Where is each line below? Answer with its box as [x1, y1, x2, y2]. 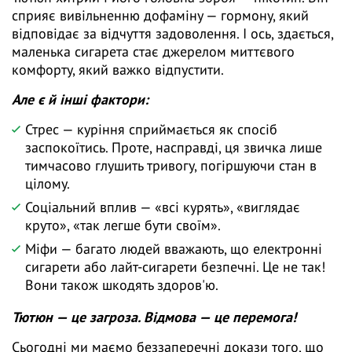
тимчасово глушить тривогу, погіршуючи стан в [25, 156, 317, 175]
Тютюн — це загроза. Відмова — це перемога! [12, 308, 296, 327]
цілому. [25, 174, 70, 193]
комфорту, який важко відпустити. [12, 60, 224, 79]
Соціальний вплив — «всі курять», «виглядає [25, 198, 300, 217]
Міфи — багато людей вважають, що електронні [25, 240, 322, 258]
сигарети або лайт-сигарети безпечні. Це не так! [25, 258, 325, 277]
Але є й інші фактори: [12, 90, 148, 109]
